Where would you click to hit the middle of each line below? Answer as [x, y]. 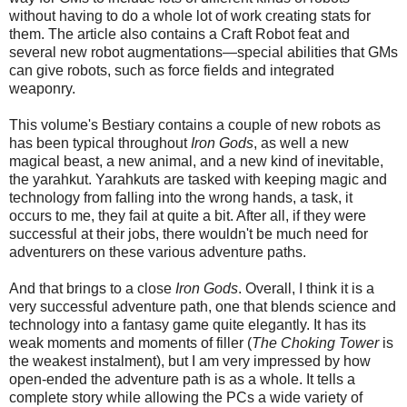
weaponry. [42, 88]
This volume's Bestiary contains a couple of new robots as [195, 124]
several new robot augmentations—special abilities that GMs [203, 52]
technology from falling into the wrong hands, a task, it [181, 197]
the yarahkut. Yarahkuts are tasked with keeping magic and [198, 179]
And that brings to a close [92, 288]
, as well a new [301, 143]
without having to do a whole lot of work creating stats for [190, 15]
